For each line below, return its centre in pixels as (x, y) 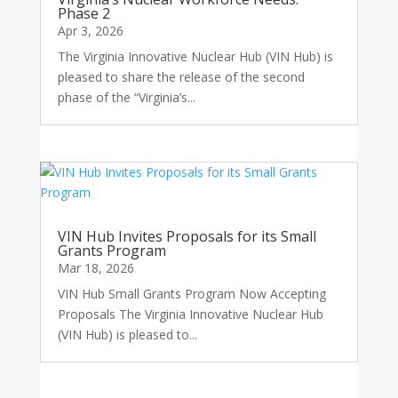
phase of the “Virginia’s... (126, 97)
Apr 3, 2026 (90, 31)
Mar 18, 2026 (96, 268)
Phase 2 (84, 13)
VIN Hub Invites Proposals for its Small (187, 237)
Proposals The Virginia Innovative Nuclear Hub (190, 314)
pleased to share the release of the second (181, 77)
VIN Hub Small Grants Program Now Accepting (191, 294)
